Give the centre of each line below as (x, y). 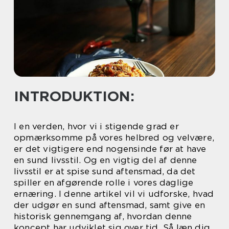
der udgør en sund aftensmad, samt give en (110, 205)
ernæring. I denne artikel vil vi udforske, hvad (114, 194)
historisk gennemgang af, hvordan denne (103, 216)
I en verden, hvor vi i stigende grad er (96, 126)
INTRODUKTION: (74, 96)
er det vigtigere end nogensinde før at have (110, 149)
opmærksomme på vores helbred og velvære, (114, 138)
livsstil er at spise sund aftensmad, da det (105, 171)
